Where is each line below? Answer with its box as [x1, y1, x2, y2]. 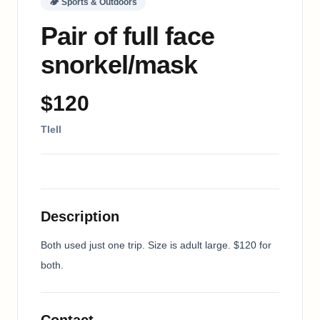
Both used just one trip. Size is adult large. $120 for [41, 239, 271, 251]
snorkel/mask [41, 49, 198, 79]
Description [41, 208, 119, 224]
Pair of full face [41, 21, 214, 51]
